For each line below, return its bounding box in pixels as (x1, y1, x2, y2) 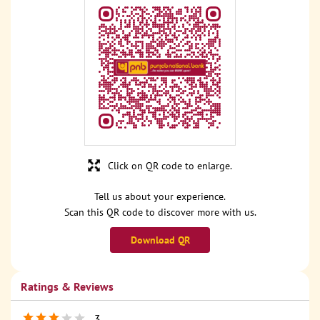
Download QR (130, 234, 190, 247)
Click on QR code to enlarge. (108, 159, 232, 173)
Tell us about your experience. (94, 190, 226, 204)
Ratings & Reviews (21, 279, 114, 294)
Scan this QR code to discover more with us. (64, 206, 256, 219)
